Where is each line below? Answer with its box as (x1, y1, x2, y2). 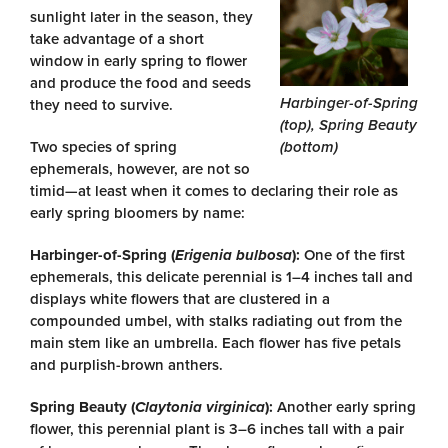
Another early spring (273, 398, 416, 417)
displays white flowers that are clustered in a (30, 290, 330, 309)
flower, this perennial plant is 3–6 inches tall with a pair (30, 420, 404, 439)
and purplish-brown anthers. (30, 356, 223, 375)
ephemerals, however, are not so (30, 160, 250, 179)
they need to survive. (30, 96, 173, 115)
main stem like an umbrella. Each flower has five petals (30, 334, 401, 353)
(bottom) (280, 138, 338, 157)
